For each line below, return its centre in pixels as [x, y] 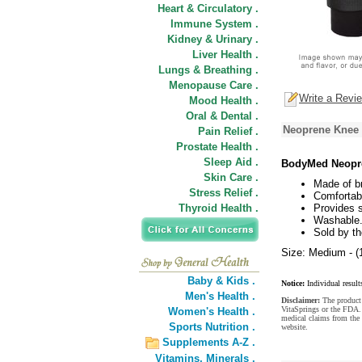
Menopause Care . [214, 85]
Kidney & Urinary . [213, 39]
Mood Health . [224, 101]
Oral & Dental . [222, 116]
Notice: [293, 283]
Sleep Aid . [231, 162]
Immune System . [215, 24]
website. [295, 327]
